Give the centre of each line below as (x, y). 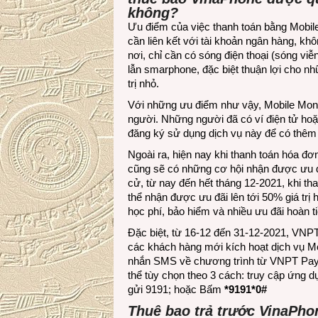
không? (153, 13)
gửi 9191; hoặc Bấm (176, 289)
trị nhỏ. (143, 83)
